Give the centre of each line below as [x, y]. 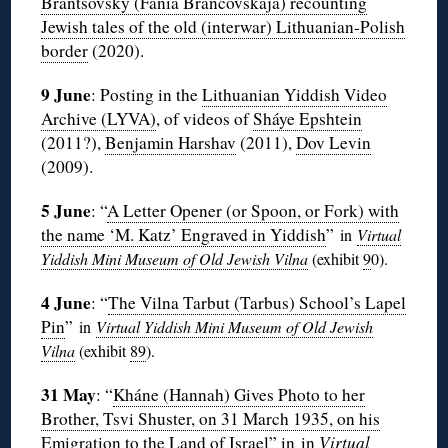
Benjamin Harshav [171, 143]
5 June [66, 211]
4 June [66, 303]
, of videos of [205, 119]
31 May [69, 395]
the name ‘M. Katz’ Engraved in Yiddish [184, 235]
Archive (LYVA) [99, 119]
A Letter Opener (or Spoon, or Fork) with [253, 211]
